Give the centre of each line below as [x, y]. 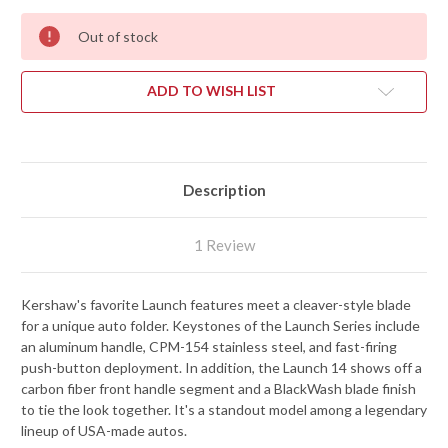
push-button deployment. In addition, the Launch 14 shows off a [221, 368]
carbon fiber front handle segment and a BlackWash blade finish [218, 389]
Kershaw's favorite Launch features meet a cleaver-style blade [216, 305]
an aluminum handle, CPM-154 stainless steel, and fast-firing [209, 347]
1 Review [224, 245]
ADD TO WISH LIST [211, 91]
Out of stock [118, 37]
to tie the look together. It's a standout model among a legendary [224, 410]
